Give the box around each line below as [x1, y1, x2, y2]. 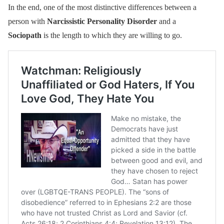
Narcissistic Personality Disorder [45, 16, 159, 25]
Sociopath [8, 30, 41, 39]
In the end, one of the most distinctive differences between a [8, 2, 196, 11]
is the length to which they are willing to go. [41, 30, 184, 39]
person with [8, 16, 45, 25]
